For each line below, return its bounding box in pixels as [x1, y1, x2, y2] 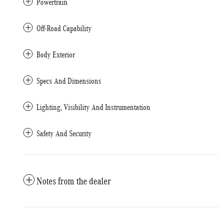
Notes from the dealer [36, 176, 111, 186]
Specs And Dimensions [36, 76, 101, 86]
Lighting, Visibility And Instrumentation [36, 103, 150, 112]
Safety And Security [36, 129, 91, 138]
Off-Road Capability [36, 24, 91, 33]
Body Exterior [36, 50, 75, 59]
